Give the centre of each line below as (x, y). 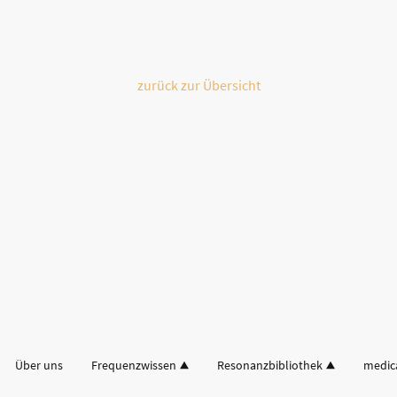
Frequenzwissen (133, 365)
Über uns (39, 365)
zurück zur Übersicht (198, 85)
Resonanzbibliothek (269, 365)
